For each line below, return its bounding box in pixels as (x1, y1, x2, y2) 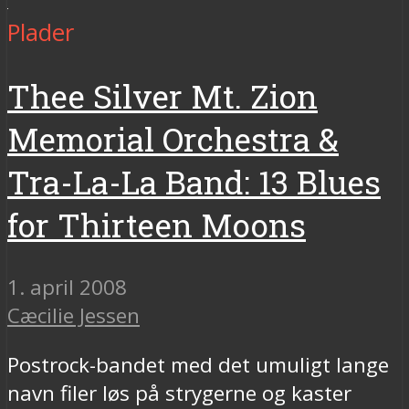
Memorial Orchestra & (7, 118, 339, 162)
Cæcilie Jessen (7, 301, 140, 330)
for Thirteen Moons (7, 204, 306, 247)
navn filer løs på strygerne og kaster (7, 378, 351, 407)
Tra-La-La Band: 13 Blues (7, 161, 381, 204)
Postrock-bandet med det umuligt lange (7, 350, 389, 379)
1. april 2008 (7, 273, 127, 302)
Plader (7, 16, 74, 48)
